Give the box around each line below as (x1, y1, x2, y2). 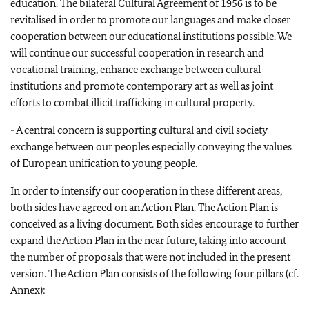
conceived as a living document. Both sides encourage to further (10, 217, 299, 230)
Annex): (10, 283, 46, 297)
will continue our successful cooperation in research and (10, 46, 264, 59)
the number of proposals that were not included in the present (10, 250, 290, 263)
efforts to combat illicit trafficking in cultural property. (10, 96, 255, 109)
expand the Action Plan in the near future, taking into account (10, 234, 286, 247)
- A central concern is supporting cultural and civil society (10, 123, 268, 137)
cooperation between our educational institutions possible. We (10, 30, 292, 43)
